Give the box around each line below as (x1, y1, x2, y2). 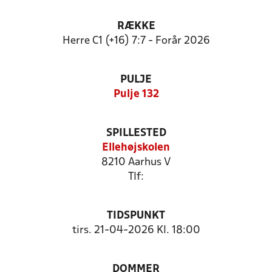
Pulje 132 (113, 89, 159, 100)
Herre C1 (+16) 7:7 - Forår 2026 (62, 36, 210, 46)
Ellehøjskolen (102, 143, 170, 153)
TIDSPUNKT (107, 211, 165, 221)
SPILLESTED (106, 128, 166, 138)
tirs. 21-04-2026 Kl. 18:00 (72, 225, 200, 236)
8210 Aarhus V (101, 157, 171, 168)
